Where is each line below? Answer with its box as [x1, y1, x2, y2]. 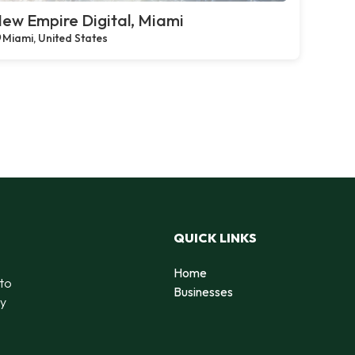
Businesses [174, 283, 233, 300]
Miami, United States [2, 31, 108, 45]
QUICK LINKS [174, 229, 257, 246]
